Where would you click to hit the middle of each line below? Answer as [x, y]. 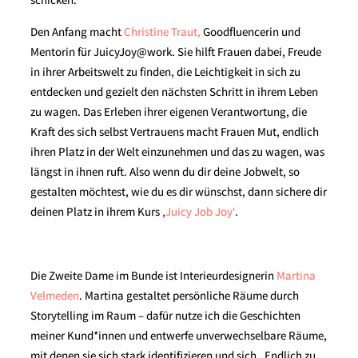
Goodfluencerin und [251, 32]
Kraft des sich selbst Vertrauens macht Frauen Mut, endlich [175, 131]
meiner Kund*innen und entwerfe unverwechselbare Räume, [179, 335]
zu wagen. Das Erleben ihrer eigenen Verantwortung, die [169, 111]
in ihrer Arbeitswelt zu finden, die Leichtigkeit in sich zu [166, 72]
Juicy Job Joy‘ [201, 211]
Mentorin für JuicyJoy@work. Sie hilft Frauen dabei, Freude [176, 52]
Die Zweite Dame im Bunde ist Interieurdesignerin [154, 275]
